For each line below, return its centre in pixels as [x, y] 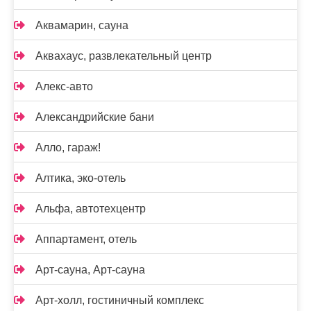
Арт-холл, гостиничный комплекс [120, 300]
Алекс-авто [64, 86]
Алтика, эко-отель [81, 178]
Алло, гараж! [68, 147]
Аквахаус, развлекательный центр [124, 56]
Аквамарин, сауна [82, 25]
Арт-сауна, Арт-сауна [90, 269]
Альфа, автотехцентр [91, 208]
